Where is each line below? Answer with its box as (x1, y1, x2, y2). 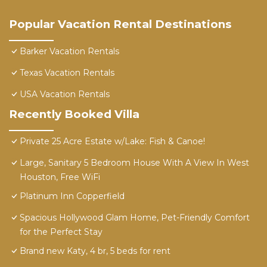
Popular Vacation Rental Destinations (9, 17, 231, 32)
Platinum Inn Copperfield (20, 191, 125, 202)
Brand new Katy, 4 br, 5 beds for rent (20, 246, 170, 257)
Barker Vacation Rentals (20, 46, 119, 57)
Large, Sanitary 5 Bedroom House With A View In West (20, 157, 249, 169)
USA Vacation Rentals (20, 89, 110, 100)
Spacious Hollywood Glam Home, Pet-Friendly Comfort (20, 212, 250, 223)
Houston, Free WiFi (20, 172, 100, 183)
